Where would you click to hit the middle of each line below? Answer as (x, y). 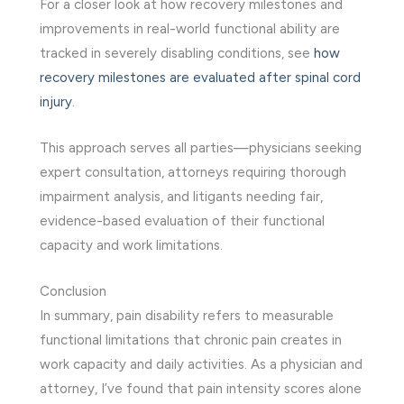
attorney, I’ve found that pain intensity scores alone (201, 388)
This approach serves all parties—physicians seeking (201, 147)
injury (56, 101)
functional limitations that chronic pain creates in (191, 340)
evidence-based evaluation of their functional (182, 220)
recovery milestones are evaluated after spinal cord (200, 77)
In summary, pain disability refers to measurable (187, 315)
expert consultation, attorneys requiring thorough (193, 172)
